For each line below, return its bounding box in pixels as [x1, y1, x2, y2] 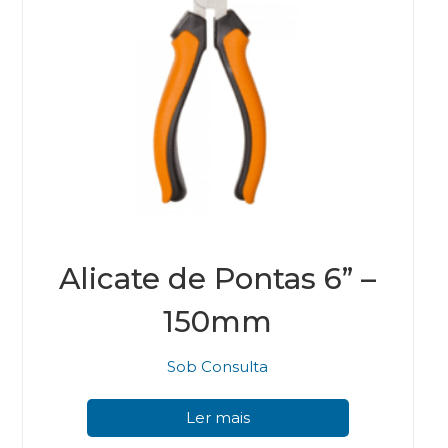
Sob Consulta [167, 357, 269, 377]
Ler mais [185, 407, 250, 427]
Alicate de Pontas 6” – [59, 260, 377, 296]
